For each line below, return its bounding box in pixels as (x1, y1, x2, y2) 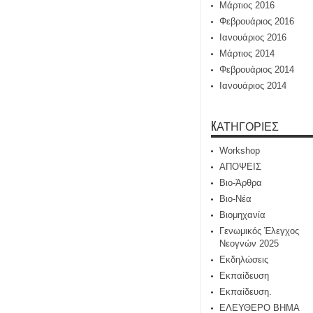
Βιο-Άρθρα (219, 177, 262, 188)
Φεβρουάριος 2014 (219, 64, 294, 75)
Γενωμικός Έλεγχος (219, 226, 299, 236)
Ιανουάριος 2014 (219, 80, 286, 91)
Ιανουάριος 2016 (219, 32, 286, 43)
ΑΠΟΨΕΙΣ (219, 161, 261, 172)
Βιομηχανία (219, 210, 265, 220)
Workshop (219, 145, 260, 156)
